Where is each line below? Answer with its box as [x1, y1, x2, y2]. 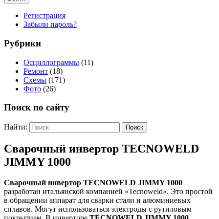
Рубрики [4, 38, 41, 48]
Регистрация [23, 11, 66, 20]
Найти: [4, 123, 27, 131]
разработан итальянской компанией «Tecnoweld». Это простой [4, 187, 213, 196]
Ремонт [23, 66, 48, 75]
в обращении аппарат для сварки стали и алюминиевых [4, 196, 191, 204]
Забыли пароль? [23, 20, 77, 29]
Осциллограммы [23, 58, 79, 66]
